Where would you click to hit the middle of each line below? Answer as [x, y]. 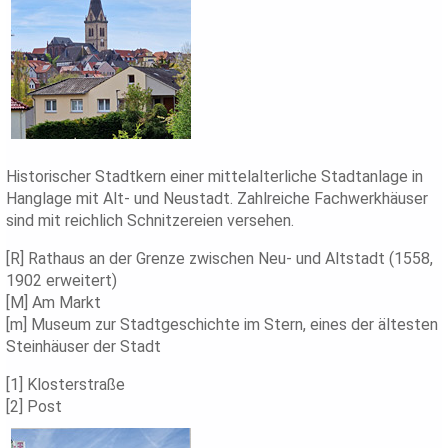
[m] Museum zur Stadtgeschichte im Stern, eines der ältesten [222, 325]
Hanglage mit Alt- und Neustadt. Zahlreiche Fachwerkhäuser [217, 199]
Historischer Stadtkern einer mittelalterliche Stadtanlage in [215, 177]
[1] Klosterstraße [66, 385]
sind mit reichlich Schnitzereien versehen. [150, 221]
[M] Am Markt [54, 303]
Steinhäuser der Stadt [84, 347]
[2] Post [34, 407]
